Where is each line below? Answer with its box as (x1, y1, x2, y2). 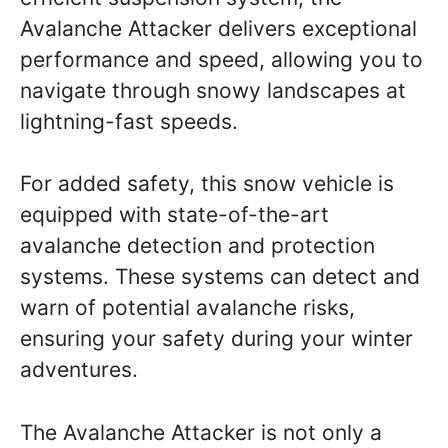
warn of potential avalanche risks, (20, 295, 355, 320)
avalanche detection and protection (20, 233, 375, 258)
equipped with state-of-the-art (20, 202, 329, 227)
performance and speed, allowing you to (20, 46, 423, 72)
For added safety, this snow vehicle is (20, 171, 394, 196)
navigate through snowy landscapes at (20, 77, 406, 103)
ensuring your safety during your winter (20, 326, 413, 351)
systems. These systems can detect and (20, 264, 420, 289)
